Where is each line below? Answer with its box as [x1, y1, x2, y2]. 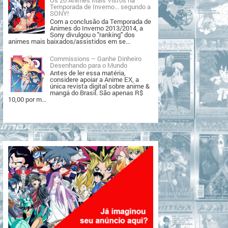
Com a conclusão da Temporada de [50, 16, 152, 26]
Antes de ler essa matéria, [50, 68, 126, 78]
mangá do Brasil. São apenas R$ [50, 88, 144, 98]
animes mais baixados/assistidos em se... [8, 36, 130, 46]
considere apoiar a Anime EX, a [50, 75, 139, 84]
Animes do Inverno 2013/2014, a [50, 23, 144, 33]
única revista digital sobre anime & [50, 81, 150, 91]
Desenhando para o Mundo [50, 60, 128, 70]
